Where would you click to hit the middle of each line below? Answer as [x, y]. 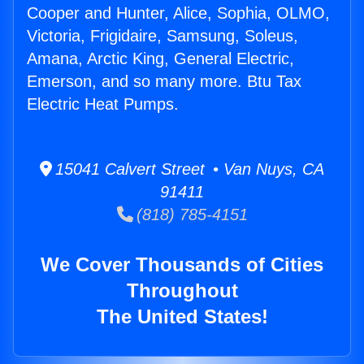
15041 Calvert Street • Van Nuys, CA [188, 169]
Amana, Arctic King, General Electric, [160, 59]
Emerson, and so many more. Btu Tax [164, 82]
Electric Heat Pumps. [103, 104]
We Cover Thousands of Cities [182, 265]
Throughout [182, 291]
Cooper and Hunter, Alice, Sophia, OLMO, [178, 13]
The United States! [182, 317]
